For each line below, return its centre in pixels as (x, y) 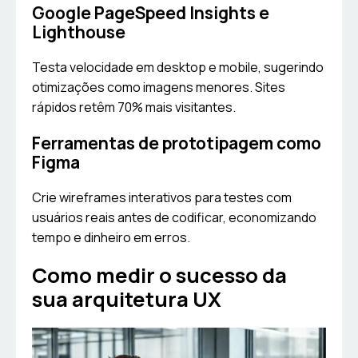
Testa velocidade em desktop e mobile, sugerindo (178, 68)
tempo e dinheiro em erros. (111, 238)
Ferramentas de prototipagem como (177, 143)
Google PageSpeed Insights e (151, 13)
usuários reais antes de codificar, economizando (174, 218)
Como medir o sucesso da (159, 276)
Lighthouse (79, 32)
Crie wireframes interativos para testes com (162, 198)
